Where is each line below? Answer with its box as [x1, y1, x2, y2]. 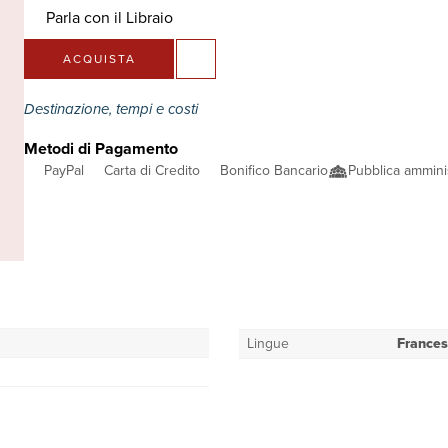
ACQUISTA [62, 50, 136, 68]
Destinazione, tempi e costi [24, 98, 202, 120]
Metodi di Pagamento [24, 137, 178, 160]
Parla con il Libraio [41, 6, 177, 29]
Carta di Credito [104, 160, 200, 181]
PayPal [44, 160, 84, 181]
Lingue [247, 333, 289, 354]
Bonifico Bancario [220, 160, 328, 181]
